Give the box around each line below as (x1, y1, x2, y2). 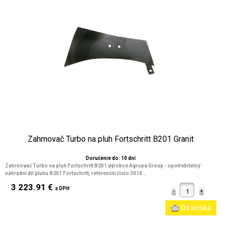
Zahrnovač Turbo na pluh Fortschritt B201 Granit (27, 134, 194, 144)
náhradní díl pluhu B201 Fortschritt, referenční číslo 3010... (5, 171, 147, 176)
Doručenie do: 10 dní (85, 155, 136, 161)
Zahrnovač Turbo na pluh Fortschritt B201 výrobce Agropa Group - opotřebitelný (5, 163, 200, 168)
